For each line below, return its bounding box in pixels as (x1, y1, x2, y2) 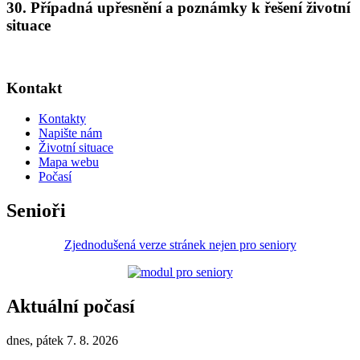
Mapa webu (39, 155, 99, 170)
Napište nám (39, 126, 102, 141)
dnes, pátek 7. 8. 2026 (6, 333, 118, 348)
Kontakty (39, 112, 86, 126)
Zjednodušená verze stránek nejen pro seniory (63, 238, 297, 252)
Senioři (6, 200, 66, 222)
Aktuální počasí (6, 296, 135, 317)
